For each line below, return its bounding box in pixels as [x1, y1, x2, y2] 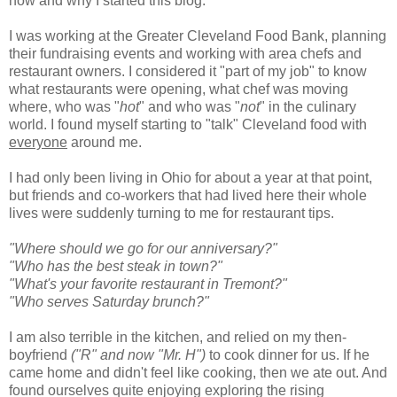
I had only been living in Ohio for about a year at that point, [9, 169, 372, 185]
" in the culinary [260, 98, 356, 114]
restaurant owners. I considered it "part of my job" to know [9, 63, 367, 79]
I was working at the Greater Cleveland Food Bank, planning [9, 27, 386, 43]
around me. [67, 134, 142, 150]
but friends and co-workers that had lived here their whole [9, 187, 367, 203]
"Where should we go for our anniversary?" [9, 240, 277, 256]
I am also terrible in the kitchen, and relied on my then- [9, 329, 346, 345]
